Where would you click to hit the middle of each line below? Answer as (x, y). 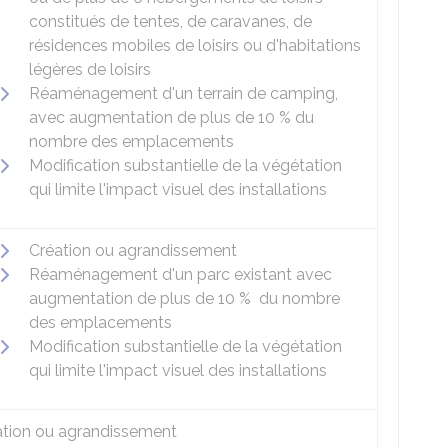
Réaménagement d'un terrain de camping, (183, 93)
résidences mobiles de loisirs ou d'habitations (195, 45)
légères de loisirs (90, 69)
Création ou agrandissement (133, 250)
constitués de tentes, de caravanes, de (170, 21)
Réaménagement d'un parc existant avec (180, 274)
